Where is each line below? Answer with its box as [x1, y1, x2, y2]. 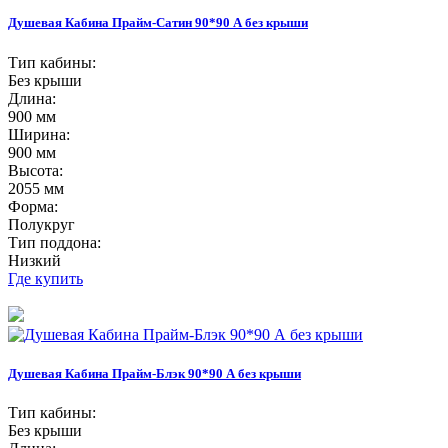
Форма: [8, 197, 58, 215]
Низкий [8, 251, 61, 269]
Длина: [8, 89, 56, 107]
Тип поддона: [8, 233, 101, 251]
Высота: [8, 161, 63, 179]
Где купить [8, 269, 83, 287]
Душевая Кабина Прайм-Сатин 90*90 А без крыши [8, 15, 308, 31]
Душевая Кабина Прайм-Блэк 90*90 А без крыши [8, 365, 301, 381]
